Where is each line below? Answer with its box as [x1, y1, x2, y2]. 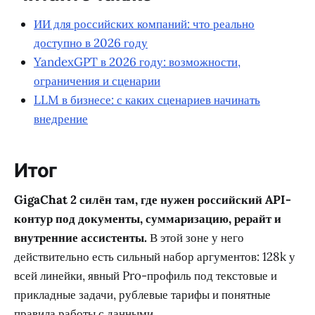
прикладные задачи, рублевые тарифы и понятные [14, 287, 271, 303]
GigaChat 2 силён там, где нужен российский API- [14, 192, 291, 208]
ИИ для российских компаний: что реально [34, 16, 255, 32]
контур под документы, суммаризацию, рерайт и [14, 211, 281, 227]
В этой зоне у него [147, 230, 244, 246]
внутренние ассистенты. [14, 230, 147, 246]
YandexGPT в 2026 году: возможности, [34, 54, 240, 70]
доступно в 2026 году [34, 35, 148, 51]
